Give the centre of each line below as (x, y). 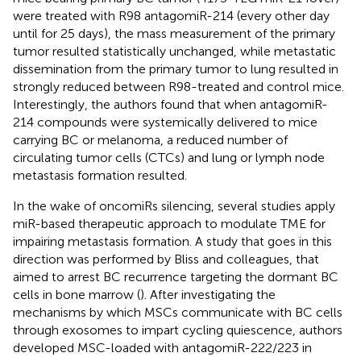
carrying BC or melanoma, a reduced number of (150, 139)
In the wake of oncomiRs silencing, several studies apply (174, 205)
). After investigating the (208, 294)
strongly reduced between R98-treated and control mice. (178, 86)
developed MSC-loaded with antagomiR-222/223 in (162, 347)
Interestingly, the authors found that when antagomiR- (170, 104)
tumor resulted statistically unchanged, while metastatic (174, 51)
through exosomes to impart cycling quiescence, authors (178, 330)
